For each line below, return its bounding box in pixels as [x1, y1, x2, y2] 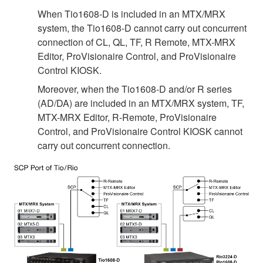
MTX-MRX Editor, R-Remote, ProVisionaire [38, 110, 217, 124]
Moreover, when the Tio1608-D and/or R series [38, 82, 232, 96]
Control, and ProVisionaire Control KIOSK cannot [38, 124, 242, 138]
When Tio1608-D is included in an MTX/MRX [38, 6, 225, 21]
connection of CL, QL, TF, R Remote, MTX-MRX [38, 35, 235, 49]
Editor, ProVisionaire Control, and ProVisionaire [38, 49, 236, 63]
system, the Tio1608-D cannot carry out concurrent [38, 21, 247, 35]
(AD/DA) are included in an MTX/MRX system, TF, [38, 96, 244, 110]
